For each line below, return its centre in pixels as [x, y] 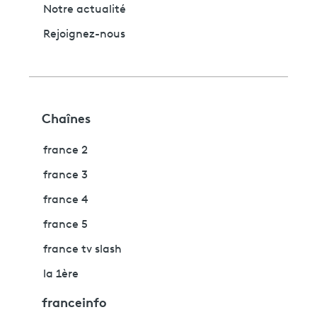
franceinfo [74, 302]
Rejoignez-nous [84, 34]
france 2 [65, 150]
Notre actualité [85, 10]
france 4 [66, 200]
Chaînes [66, 117]
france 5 [65, 225]
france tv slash [82, 249]
